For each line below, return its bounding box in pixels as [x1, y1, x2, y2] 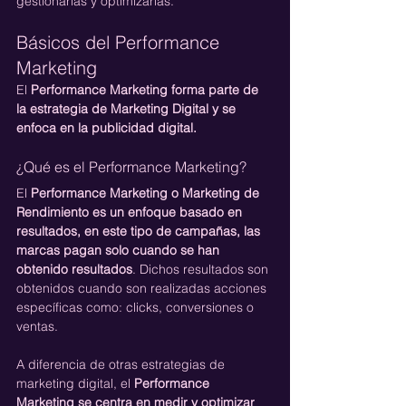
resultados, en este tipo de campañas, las [16, 222, 264, 239]
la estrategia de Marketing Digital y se [16, 100, 239, 117]
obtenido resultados [16, 260, 132, 277]
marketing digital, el [16, 374, 134, 391]
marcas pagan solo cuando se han [16, 241, 223, 258]
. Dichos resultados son [132, 260, 272, 277]
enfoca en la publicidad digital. [16, 119, 197, 136]
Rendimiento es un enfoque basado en [16, 203, 246, 220]
